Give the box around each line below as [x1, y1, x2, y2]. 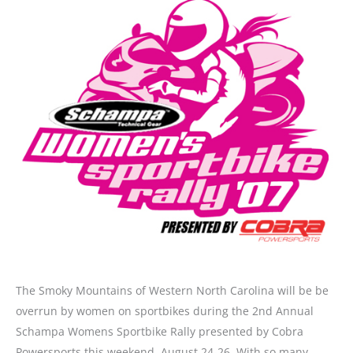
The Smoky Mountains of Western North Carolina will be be [16, 283, 329, 299]
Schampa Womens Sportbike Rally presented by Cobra [16, 324, 303, 340]
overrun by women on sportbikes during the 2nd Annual [16, 303, 314, 319]
